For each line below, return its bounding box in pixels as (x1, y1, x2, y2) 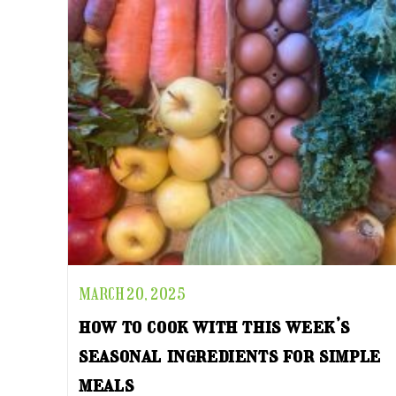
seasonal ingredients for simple (79, 342, 381, 368)
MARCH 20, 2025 (79, 285, 187, 304)
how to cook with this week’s (79, 313, 351, 339)
